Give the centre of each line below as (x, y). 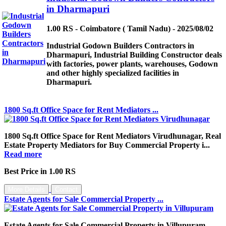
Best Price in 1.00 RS (40, 171)
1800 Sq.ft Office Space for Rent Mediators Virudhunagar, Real (112, 136)
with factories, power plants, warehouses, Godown (132, 64)
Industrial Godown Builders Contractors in (120, 46)
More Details (26, 189)
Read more (23, 154)
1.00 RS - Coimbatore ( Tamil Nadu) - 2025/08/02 (130, 29)
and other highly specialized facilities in (113, 73)
